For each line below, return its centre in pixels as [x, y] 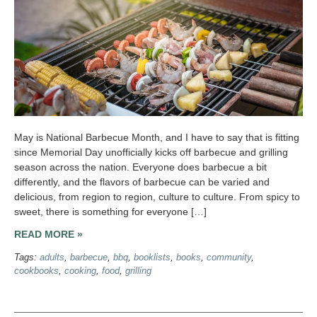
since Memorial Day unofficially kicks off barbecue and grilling [151, 152]
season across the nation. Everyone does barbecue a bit [140, 167]
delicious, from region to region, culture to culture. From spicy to [157, 197]
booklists [152, 257]
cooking [80, 271]
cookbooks [36, 271]
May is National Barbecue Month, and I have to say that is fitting [157, 138]
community [229, 257]
